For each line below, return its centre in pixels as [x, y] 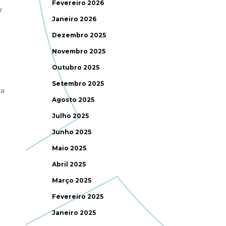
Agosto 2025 [73, 100]
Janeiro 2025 [74, 213]
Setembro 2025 [78, 83]
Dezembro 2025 [79, 35]
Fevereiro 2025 [78, 196]
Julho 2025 [71, 116]
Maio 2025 [69, 148]
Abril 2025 [69, 164]
